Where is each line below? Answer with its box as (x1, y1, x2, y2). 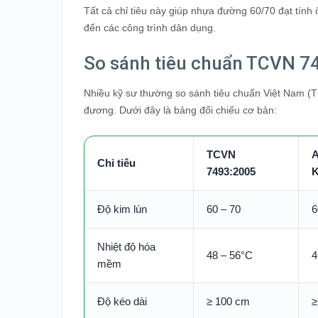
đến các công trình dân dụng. (84, 21, 216, 33)
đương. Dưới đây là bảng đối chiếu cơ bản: (84, 104, 277, 116)
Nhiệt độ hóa (97, 240, 155, 253)
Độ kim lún (97, 202, 147, 215)
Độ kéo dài (97, 295, 147, 307)
